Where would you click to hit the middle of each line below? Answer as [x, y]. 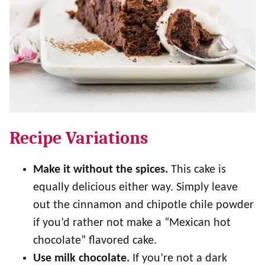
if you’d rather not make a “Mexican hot [132, 223]
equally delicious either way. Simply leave [135, 188]
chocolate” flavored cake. [96, 241]
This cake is [197, 170]
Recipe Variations [79, 138]
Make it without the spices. [101, 170]
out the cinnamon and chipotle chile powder [143, 205]
